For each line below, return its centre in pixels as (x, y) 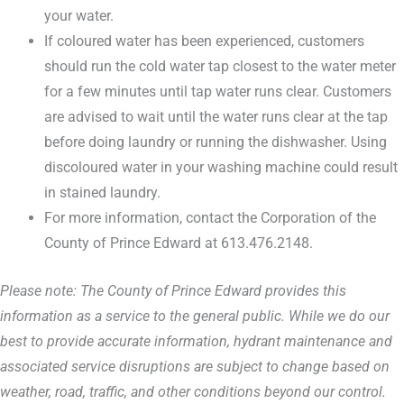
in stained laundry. (103, 193)
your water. (79, 16)
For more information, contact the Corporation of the (211, 218)
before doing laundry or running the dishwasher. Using (216, 142)
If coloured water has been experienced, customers (205, 41)
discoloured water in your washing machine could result (221, 167)
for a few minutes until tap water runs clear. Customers (218, 92)
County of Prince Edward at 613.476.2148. (179, 243)
